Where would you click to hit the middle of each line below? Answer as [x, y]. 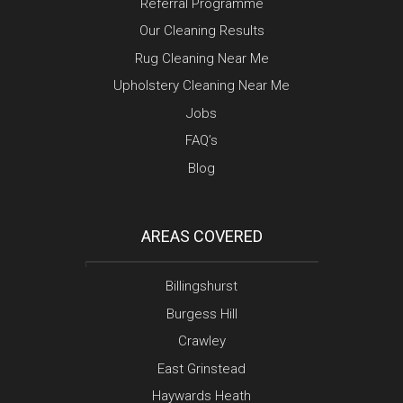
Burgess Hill [201, 313]
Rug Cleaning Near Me [201, 58]
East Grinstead [201, 368]
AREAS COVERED [201, 237]
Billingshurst [201, 287]
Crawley [201, 341]
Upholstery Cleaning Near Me [201, 86]
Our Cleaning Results [201, 31]
